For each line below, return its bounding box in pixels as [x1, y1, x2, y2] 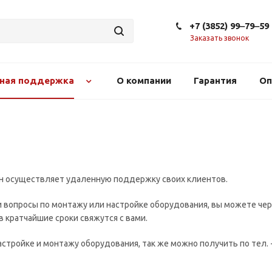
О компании [116, 75, 171, 86]
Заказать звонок [190, 34, 249, 42]
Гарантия [193, 75, 237, 86]
